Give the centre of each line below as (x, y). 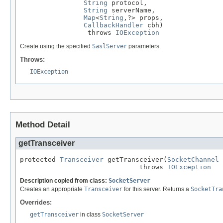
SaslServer (110, 46)
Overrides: (36, 203)
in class (90, 215)
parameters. (144, 46)
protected (40, 160)
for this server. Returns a (157, 189)
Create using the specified (56, 46)
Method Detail (43, 125)
